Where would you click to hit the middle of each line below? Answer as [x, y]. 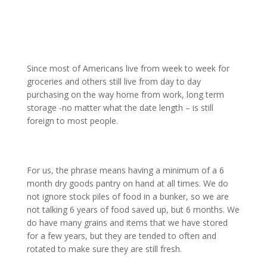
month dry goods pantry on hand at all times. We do [127, 184]
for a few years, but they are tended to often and [121, 236]
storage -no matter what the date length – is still [120, 107]
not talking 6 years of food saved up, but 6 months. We [133, 210]
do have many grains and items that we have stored [127, 223]
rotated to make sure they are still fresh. [104, 249]
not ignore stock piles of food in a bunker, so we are [128, 197]
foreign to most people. [72, 120]
